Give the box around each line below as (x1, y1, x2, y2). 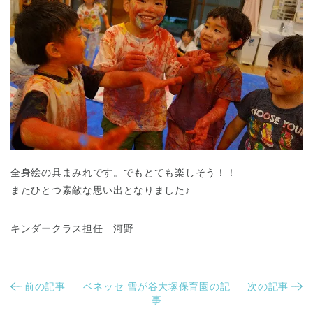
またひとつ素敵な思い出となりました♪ (10, 184, 191, 196)
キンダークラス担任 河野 (10, 223, 134, 235)
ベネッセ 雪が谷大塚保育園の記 (82, 281, 231, 293)
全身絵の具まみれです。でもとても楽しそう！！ (10, 167, 237, 179)
